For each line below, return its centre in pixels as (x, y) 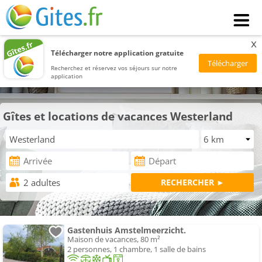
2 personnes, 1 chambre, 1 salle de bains (137, 249)
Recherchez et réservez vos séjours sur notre (114, 68)
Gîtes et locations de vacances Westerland (118, 116)
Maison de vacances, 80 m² (114, 239)
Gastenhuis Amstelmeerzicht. (127, 230)
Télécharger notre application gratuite (118, 53)
